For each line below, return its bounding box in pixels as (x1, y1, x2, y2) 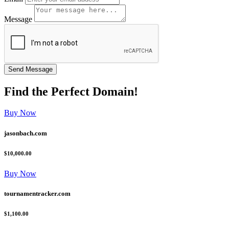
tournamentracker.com (4, 189, 71, 197)
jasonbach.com (4, 129, 47, 137)
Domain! (89, 84, 138, 98)
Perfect (51, 84, 89, 98)
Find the (4, 84, 51, 98)
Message (4, 14, 32, 24)
